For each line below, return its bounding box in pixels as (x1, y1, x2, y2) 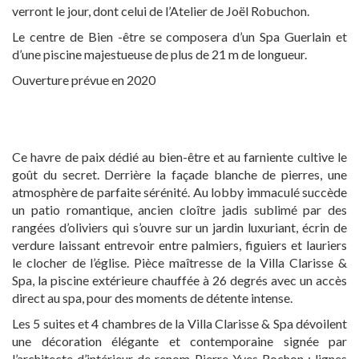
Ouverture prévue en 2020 (12, 72, 155, 87)
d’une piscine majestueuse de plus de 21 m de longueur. (12, 46, 307, 62)
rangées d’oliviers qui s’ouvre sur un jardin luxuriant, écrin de (12, 220, 347, 235)
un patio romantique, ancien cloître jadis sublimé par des (12, 202, 347, 217)
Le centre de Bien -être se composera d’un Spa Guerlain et (12, 29, 347, 44)
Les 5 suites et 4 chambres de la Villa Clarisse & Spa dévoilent (12, 316, 347, 331)
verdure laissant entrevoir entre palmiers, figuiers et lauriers (12, 237, 347, 252)
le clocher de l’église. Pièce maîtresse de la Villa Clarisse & (12, 255, 347, 270)
